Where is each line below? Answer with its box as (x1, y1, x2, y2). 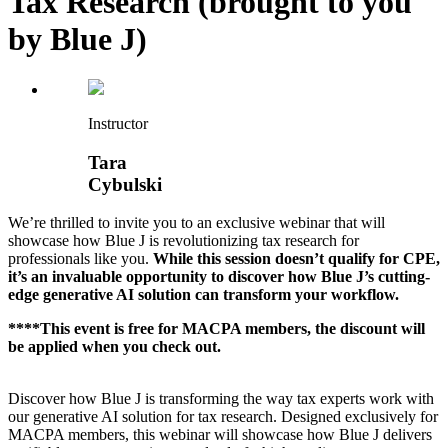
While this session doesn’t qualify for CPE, (153, 250, 440, 268)
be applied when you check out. (8, 338, 221, 356)
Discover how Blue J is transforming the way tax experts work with (8, 390, 434, 408)
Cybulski (88, 173, 162, 195)
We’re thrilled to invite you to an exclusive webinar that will (8, 214, 385, 232)
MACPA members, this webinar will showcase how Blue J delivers (8, 426, 432, 444)
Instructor (88, 115, 148, 132)
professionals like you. (8, 250, 153, 268)
